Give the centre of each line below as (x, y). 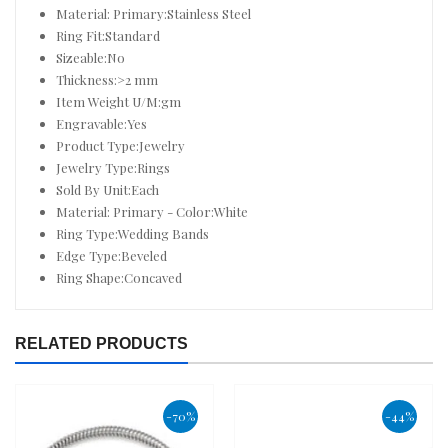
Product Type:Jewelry (120, 145)
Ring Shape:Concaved (119, 277)
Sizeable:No (90, 57)
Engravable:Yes (101, 123)
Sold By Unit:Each (107, 189)
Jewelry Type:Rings (113, 167)
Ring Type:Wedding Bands (132, 233)
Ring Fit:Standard (108, 35)
